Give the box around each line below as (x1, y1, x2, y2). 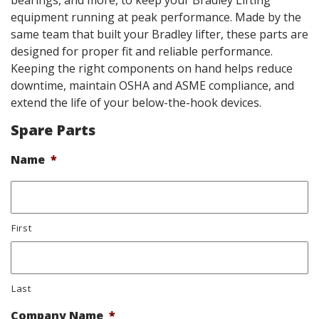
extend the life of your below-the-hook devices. (11, 95, 261, 110)
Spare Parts (11, 120, 95, 140)
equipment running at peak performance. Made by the (11, 9, 301, 25)
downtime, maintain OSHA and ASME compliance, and (11, 78, 294, 93)
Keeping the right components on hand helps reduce (11, 61, 293, 76)
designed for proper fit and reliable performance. (11, 43, 273, 59)
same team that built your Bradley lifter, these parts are (11, 26, 308, 42)
